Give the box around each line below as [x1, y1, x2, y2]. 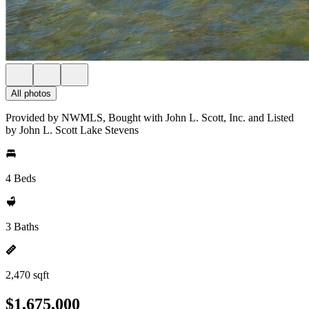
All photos [11, 88, 51, 99]
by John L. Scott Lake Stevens [6, 124, 139, 136]
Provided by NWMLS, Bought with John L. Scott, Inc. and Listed [6, 112, 294, 123]
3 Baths [6, 221, 39, 232]
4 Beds [6, 172, 36, 184]
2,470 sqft [6, 269, 49, 281]
